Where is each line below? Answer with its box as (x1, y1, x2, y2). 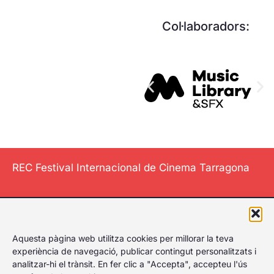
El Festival (112, 222, 162, 235)
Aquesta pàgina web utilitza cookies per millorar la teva (12, 232, 234, 243)
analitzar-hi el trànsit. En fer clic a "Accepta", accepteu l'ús (12, 258, 247, 269)
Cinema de (110, 253, 163, 265)
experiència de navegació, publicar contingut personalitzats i (12, 245, 256, 256)
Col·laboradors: (161, 19, 250, 34)
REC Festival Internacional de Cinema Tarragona (12, 161, 253, 174)
